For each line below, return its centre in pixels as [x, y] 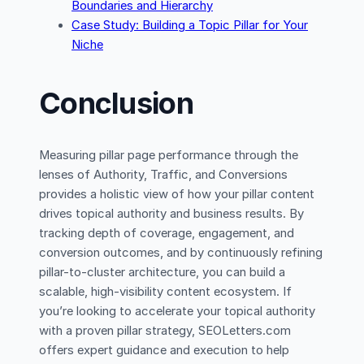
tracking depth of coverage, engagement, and [167, 233]
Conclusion [116, 103]
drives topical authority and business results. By [171, 213]
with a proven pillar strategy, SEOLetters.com [165, 330]
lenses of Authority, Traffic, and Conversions [163, 174]
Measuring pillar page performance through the [169, 155]
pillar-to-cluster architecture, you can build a [162, 272]
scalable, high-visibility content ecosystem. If [165, 291]
